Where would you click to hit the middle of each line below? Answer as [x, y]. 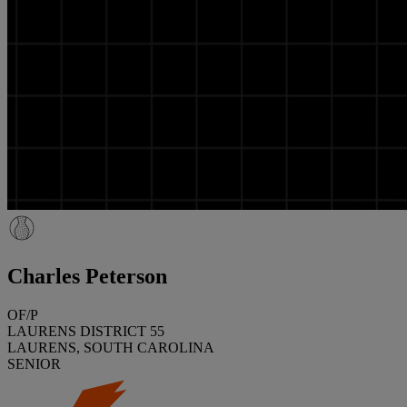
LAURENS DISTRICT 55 [86, 331]
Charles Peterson [87, 276]
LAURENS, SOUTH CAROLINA [111, 347]
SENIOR [34, 363]
